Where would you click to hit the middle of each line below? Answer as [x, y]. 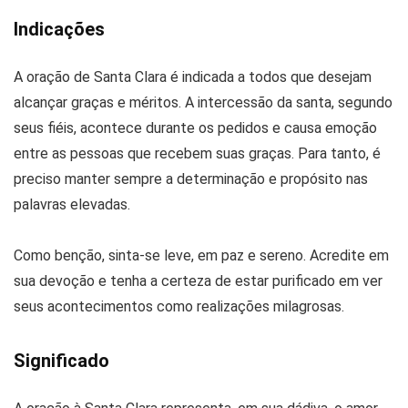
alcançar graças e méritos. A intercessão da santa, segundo [203, 102]
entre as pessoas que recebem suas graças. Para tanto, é [197, 153]
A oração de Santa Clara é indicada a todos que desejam [193, 76]
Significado [61, 360]
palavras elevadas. [72, 204]
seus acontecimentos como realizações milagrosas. [179, 306]
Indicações [59, 29]
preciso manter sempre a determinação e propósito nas [191, 178]
